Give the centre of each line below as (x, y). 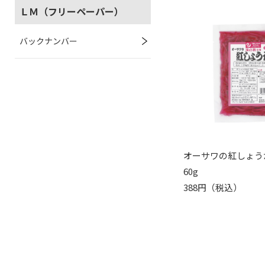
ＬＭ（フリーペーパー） (72, 11)
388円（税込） (213, 187)
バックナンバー (49, 41)
